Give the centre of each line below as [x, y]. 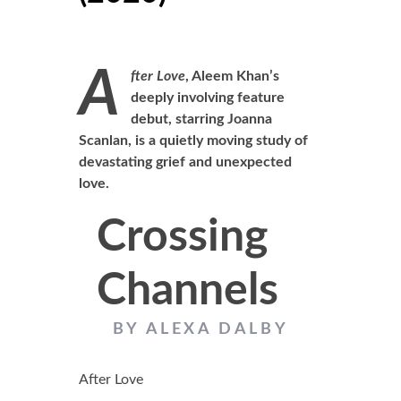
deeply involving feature [207, 98]
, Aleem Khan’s [232, 76]
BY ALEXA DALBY [200, 329]
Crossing [182, 237]
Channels [187, 291]
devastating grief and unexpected [185, 162]
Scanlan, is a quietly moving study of [193, 141]
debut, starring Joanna [201, 119]
